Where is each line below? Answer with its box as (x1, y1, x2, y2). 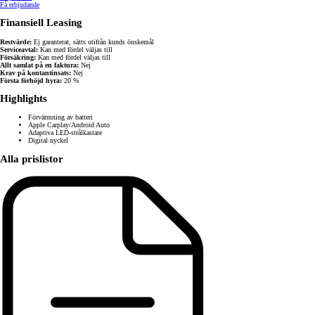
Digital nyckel (28, 136, 68, 145)
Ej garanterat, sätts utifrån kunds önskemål (32, 37, 154, 46)
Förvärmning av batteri (28, 113, 93, 122)
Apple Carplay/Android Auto (28, 121, 110, 129)
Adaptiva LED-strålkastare (28, 129, 102, 137)
